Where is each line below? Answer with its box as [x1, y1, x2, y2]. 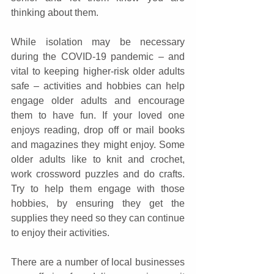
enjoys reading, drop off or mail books [11, 124, 185, 135]
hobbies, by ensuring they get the [11, 198, 185, 209]
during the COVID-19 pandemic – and [11, 51, 185, 62]
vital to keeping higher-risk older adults [11, 65, 185, 76]
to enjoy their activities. [11, 227, 109, 238]
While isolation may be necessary [11, 36, 185, 47]
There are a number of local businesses [11, 256, 185, 267]
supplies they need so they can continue [11, 212, 185, 223]
